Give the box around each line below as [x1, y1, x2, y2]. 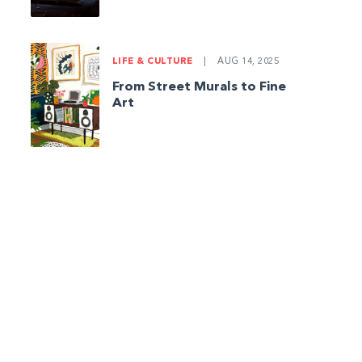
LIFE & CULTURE [112, 57, 196, 67]
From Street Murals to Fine [112, 81, 286, 95]
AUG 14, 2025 [214, 57, 279, 67]
